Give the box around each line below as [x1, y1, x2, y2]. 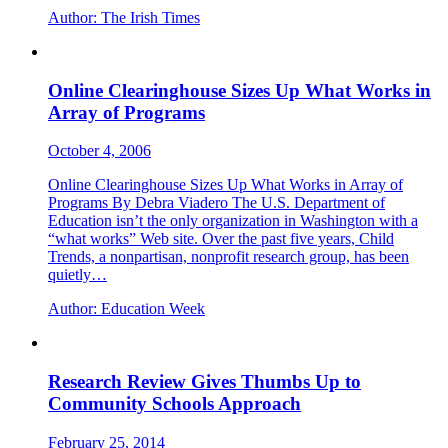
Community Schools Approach [48, 393, 301, 415]
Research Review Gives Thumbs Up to [48, 371, 361, 393]
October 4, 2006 [48, 142, 151, 160]
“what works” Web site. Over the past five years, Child [48, 230, 394, 248]
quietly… [48, 266, 107, 284]
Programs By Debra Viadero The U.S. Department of [48, 194, 385, 212]
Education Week [97, 300, 205, 318]
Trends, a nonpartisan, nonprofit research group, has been [48, 248, 409, 266]
